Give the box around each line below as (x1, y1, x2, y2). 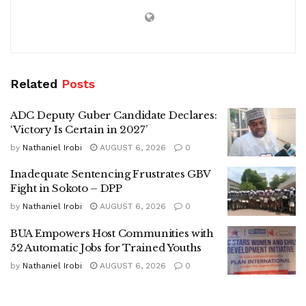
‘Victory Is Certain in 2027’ (10, 122, 148, 136)
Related (10, 76, 57, 91)
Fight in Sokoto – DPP (10, 182, 122, 195)
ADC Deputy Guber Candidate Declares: (10, 108, 217, 122)
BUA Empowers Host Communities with (10, 226, 214, 240)
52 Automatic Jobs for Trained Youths (10, 240, 202, 254)
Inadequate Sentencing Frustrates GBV (10, 167, 211, 181)
